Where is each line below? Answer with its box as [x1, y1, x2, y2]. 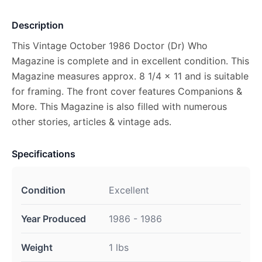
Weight [21, 242, 53, 253]
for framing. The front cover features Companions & [12, 85, 242, 97]
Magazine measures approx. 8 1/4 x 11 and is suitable [12, 70, 249, 82]
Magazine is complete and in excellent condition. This [12, 55, 249, 67]
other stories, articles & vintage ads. [12, 116, 171, 127]
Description [12, 19, 64, 31]
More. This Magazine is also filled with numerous [12, 101, 227, 112]
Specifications [12, 148, 75, 160]
